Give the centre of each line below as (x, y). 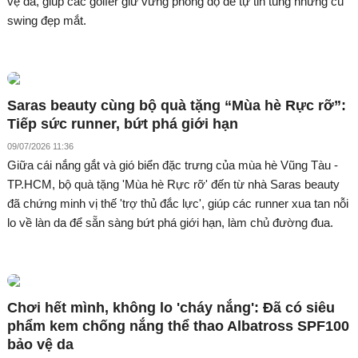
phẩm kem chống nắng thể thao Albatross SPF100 (178, 326)
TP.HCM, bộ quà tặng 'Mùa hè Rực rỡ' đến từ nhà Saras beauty (173, 184)
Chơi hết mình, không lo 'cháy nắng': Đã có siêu (171, 307)
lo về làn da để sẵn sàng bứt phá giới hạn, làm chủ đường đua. (170, 222)
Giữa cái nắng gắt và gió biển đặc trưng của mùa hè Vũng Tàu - (173, 165)
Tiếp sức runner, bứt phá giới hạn (123, 123)
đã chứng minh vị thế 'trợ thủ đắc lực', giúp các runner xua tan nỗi (178, 203)
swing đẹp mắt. (47, 20)
